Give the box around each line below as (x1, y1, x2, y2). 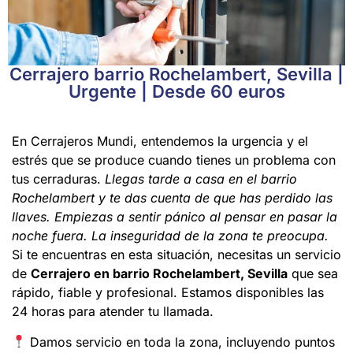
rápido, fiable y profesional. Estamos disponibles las (12, 284, 324, 301)
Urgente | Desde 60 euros (68, 81, 285, 102)
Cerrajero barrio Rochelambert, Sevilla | (9, 64, 344, 85)
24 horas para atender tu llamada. (12, 303, 214, 320)
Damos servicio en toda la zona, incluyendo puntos (26, 333, 336, 350)
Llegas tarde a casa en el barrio (105, 171, 297, 188)
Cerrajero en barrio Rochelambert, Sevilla (31, 266, 288, 282)
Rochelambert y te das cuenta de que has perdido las (12, 190, 333, 206)
